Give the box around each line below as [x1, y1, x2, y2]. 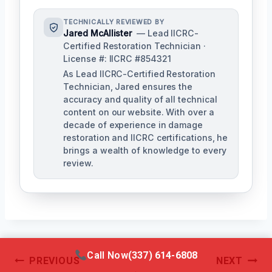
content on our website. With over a [63, 107, 214, 118]
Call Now [87, 249, 128, 261]
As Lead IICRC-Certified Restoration [63, 69, 216, 80]
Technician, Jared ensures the [63, 81, 193, 92]
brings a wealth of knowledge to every [63, 145, 226, 156]
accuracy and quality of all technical [63, 94, 217, 105]
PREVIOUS [29, 255, 80, 267]
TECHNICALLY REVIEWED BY [63, 18, 165, 27]
